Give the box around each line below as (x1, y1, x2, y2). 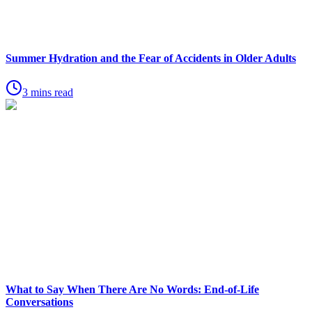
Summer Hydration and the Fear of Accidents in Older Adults (6, 52, 296, 65)
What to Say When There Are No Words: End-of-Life (6, 283, 259, 295)
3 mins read (22, 86, 73, 99)
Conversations (6, 295, 73, 308)
